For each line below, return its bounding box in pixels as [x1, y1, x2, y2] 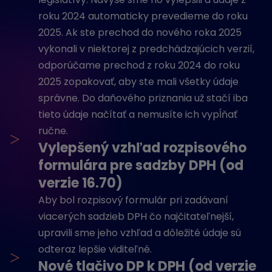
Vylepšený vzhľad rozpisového [38, 138, 246, 157]
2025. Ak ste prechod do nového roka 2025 [38, 25, 242, 39]
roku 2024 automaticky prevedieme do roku [38, 9, 248, 23]
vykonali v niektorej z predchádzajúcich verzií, [38, 42, 254, 56]
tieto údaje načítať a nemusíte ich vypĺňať [38, 107, 237, 121]
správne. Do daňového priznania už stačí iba [38, 91, 248, 105]
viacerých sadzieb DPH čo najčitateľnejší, [38, 209, 234, 223]
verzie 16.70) [38, 174, 123, 192]
